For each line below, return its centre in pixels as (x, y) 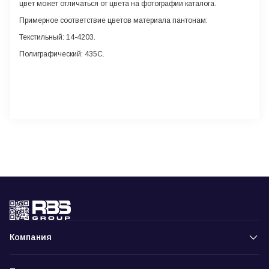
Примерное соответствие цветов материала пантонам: (114, 20)
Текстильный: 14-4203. (57, 37)
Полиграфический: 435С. (62, 54)
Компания (31, 237)
